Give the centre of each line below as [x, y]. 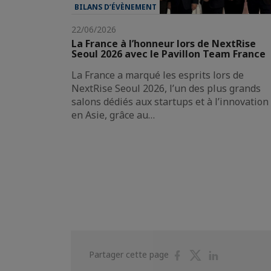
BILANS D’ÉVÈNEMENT [116, 7]
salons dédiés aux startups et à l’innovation [170, 101]
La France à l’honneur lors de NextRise [164, 43]
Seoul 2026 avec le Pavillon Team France [168, 54]
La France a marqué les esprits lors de [158, 75]
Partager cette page [130, 254]
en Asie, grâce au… [113, 115]
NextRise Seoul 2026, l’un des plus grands [166, 88]
